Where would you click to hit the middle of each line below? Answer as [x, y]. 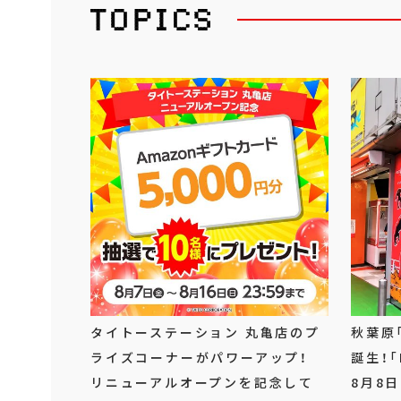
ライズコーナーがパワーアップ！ [200, 358]
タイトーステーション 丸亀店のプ [205, 333]
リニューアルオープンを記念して [202, 383]
